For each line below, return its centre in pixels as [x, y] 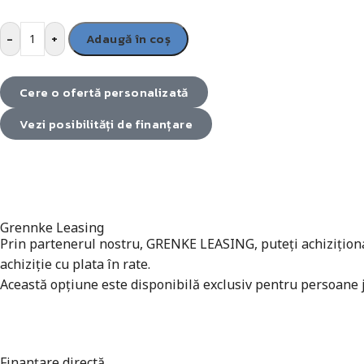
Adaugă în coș [129, 38]
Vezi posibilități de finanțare [106, 123]
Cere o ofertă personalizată [104, 92]
